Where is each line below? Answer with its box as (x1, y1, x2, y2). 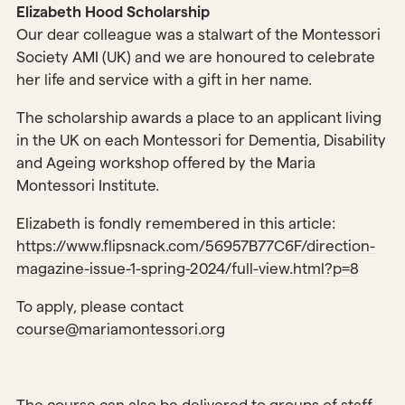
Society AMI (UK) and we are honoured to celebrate (15, 49, 375, 66)
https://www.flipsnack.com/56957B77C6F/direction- (15, 238, 375, 255)
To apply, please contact (15, 298, 184, 316)
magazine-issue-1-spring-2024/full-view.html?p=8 (15, 260, 359, 278)
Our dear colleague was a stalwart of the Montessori (15, 26, 381, 43)
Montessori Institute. (15, 177, 159, 194)
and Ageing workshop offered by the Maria (15, 155, 316, 172)
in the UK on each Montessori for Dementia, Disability (15, 132, 386, 149)
